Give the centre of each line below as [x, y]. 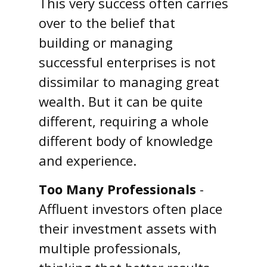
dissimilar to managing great [129, 81]
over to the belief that [107, 22]
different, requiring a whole [124, 121]
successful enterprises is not [127, 62]
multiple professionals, [110, 248]
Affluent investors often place [131, 208]
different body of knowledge [126, 140]
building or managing [106, 42]
